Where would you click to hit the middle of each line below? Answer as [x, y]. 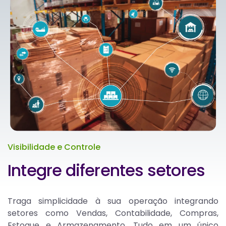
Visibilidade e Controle [54, 147]
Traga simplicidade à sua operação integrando [113, 201]
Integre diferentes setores [106, 171]
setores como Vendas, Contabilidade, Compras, [113, 213]
